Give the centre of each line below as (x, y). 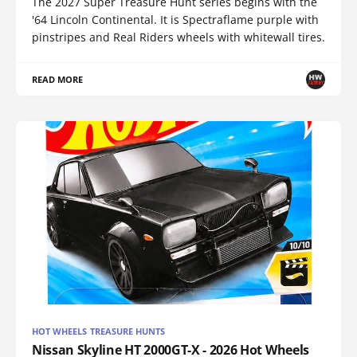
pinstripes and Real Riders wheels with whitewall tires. (178, 37)
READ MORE (58, 80)
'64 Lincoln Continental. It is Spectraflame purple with (175, 20)
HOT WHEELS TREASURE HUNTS (99, 331)
